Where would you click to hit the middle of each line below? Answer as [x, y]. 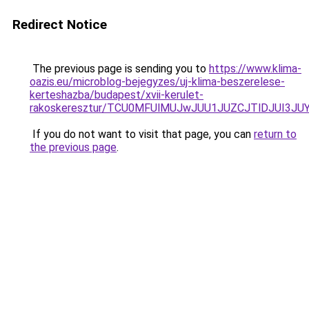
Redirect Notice [60, 24]
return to [275, 134]
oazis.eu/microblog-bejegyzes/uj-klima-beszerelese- [157, 82]
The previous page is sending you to [119, 69]
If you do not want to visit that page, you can [142, 134]
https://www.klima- [255, 69]
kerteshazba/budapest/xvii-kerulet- [117, 95]
